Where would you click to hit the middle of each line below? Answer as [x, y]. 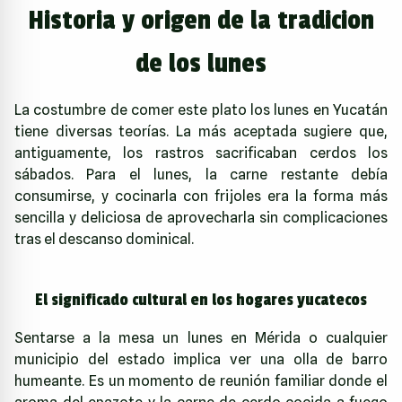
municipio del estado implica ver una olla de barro [201, 359]
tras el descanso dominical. [104, 239]
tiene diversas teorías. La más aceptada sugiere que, [201, 131]
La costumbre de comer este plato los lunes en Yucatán [201, 109]
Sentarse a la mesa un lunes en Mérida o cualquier [201, 337]
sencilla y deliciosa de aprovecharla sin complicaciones [201, 217]
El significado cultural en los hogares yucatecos [201, 299]
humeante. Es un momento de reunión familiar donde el [201, 380]
